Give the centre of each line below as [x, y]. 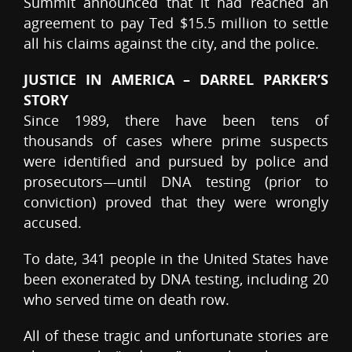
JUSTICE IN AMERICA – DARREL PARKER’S [176, 80]
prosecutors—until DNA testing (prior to [176, 182]
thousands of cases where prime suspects [176, 141]
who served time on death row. [126, 300]
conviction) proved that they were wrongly [176, 202]
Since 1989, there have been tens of [176, 121]
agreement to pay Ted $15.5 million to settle [176, 23]
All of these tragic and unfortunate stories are [176, 336]
